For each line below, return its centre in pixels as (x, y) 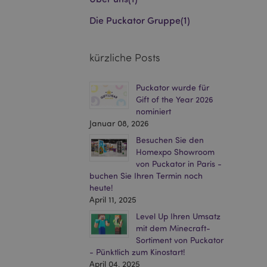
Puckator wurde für (173, 87)
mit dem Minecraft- (173, 228)
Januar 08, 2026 (119, 123)
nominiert (153, 111)
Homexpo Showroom (175, 152)
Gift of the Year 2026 (175, 99)
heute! (101, 187)
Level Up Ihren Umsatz (178, 216)
